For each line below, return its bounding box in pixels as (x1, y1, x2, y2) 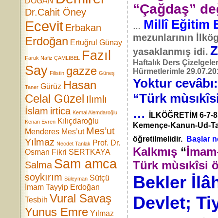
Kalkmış (133, 145, 181, 158)
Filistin (50, 70, 65, 76)
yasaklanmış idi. (133, 46, 209, 57)
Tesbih (25, 196, 48, 204)
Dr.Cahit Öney (25, 7, 87, 18)
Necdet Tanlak (56, 141, 91, 146)
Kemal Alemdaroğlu (73, 109, 118, 115)
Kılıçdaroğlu (57, 117, 99, 125)
